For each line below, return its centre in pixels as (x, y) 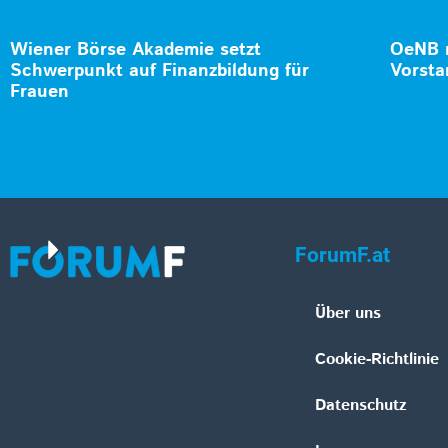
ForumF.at (342, 255)
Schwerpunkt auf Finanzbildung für (159, 71)
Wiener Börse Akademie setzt (135, 50)
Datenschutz (361, 406)
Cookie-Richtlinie (377, 360)
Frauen (39, 92)
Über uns (348, 314)
